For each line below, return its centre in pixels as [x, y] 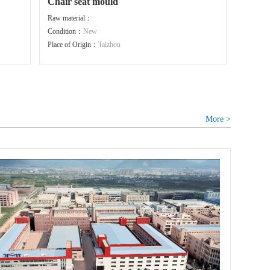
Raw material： [70, 18]
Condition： [65, 31]
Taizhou [109, 45]
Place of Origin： [73, 45]
